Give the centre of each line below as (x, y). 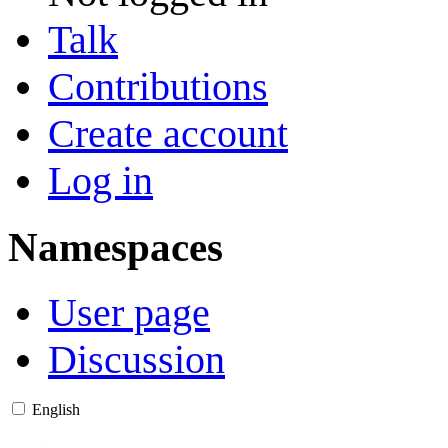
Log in (100, 180)
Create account (168, 133)
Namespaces (115, 246)
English (56, 410)
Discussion (136, 360)
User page (129, 313)
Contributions (158, 86)
